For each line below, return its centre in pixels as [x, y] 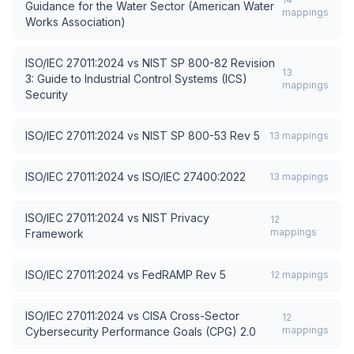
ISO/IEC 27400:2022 [194, 177]
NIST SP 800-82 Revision [209, 63]
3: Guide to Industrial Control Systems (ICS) [136, 79]
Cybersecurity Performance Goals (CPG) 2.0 [141, 331]
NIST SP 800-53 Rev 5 [201, 136]
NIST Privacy [176, 218]
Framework [55, 233]
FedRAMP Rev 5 [184, 275]
